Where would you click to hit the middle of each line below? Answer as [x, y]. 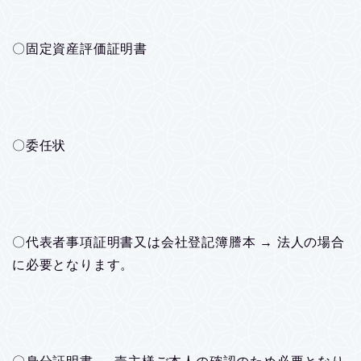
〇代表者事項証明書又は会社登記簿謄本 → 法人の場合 [178, 242]
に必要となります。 [73, 264]
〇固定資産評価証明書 [80, 48]
